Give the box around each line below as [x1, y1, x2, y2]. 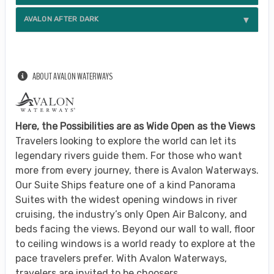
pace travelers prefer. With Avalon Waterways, [15, 252, 227, 264]
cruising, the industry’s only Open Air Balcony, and [15, 208, 247, 220]
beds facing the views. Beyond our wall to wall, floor [15, 223, 255, 235]
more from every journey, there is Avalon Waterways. [15, 164, 259, 176]
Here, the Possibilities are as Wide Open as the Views [15, 120, 255, 132]
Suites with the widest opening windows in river [15, 193, 237, 206]
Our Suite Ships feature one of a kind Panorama [15, 179, 235, 191]
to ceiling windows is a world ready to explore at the [15, 237, 255, 250]
